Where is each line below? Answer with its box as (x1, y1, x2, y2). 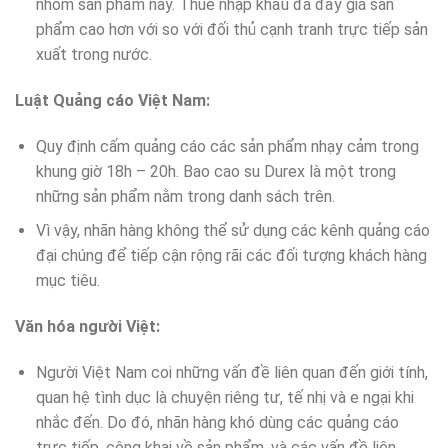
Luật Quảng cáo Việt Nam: (15, 90, 210, 110)
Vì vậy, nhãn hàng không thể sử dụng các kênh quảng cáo (35, 221, 430, 241)
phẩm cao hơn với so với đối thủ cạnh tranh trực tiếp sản (35, 20, 428, 40)
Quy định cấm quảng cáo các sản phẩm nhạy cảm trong (35, 136, 419, 156)
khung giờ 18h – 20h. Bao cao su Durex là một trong (35, 161, 396, 181)
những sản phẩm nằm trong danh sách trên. (35, 186, 335, 206)
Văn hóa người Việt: (15, 317, 160, 337)
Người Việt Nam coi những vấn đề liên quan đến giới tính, (35, 362, 428, 382)
